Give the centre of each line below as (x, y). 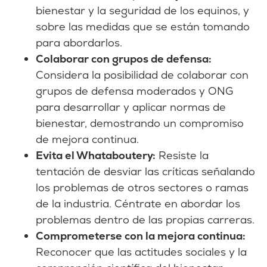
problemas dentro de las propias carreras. (145, 219)
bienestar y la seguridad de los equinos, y (142, 10)
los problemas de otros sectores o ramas (142, 187)
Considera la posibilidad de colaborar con (142, 74)
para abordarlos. (79, 42)
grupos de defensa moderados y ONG (134, 91)
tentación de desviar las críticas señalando (145, 171)
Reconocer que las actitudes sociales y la (141, 252)
